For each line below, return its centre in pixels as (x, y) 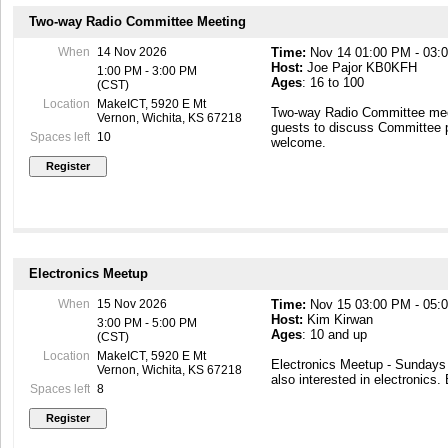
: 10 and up (335, 334)
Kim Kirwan (338, 319)
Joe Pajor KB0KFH (360, 67)
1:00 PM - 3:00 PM (146, 70)
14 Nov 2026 (131, 51)
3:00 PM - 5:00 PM (146, 322)
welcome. (299, 142)
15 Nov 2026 (131, 303)
